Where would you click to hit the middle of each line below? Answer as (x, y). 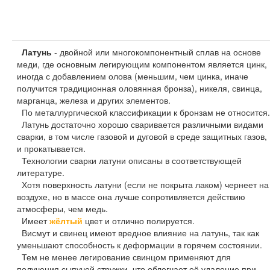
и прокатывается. (51, 148)
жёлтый (66, 220)
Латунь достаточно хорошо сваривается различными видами (140, 124)
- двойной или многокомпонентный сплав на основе (156, 52)
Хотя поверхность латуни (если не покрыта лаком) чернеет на (143, 184)
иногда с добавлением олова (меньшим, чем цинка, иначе (133, 76)
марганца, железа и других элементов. (94, 100)
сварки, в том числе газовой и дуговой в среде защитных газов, (142, 136)
